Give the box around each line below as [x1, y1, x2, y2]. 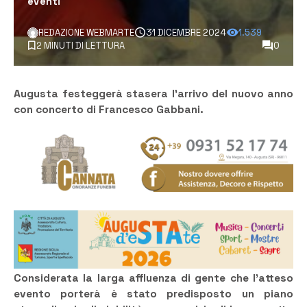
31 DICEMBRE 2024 [146, 27, 226, 39]
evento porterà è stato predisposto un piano [14, 287, 293, 302]
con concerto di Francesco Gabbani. [14, 103, 204, 117]
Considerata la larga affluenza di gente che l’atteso [14, 271, 293, 286]
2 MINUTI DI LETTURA [36, 40, 125, 52]
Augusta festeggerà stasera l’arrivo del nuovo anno [14, 87, 293, 101]
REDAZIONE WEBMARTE [38, 27, 134, 39]
